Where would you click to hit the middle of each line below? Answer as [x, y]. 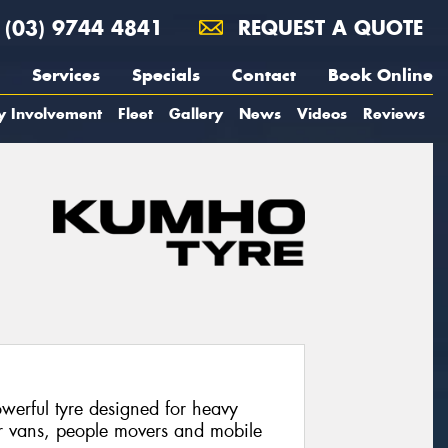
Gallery [196, 113]
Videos [322, 113]
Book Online [380, 75]
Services [66, 75]
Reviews [394, 113]
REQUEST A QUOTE [327, 27]
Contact [264, 75]
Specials [166, 75]
